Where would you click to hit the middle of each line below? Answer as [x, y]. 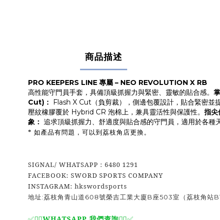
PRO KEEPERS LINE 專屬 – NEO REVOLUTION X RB [118, 82]
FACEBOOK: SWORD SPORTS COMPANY [96, 175]
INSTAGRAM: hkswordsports [78, 186]
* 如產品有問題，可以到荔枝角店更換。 [89, 132]
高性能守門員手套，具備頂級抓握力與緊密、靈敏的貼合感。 [121, 92]
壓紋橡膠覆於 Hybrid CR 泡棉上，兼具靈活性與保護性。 [116, 112]
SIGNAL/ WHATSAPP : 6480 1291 [83, 165]
